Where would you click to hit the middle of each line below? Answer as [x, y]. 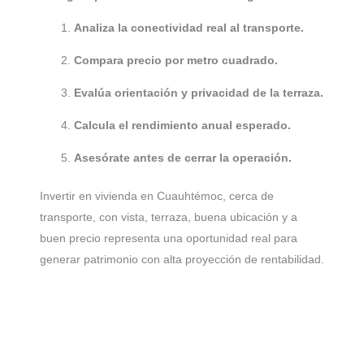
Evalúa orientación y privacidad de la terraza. [199, 93]
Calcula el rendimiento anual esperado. [182, 126]
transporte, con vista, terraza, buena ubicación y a [169, 217]
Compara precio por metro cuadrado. [176, 61]
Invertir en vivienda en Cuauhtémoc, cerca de [157, 196]
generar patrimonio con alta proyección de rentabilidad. [182, 260]
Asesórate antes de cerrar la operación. [183, 158]
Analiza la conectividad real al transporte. [189, 28]
